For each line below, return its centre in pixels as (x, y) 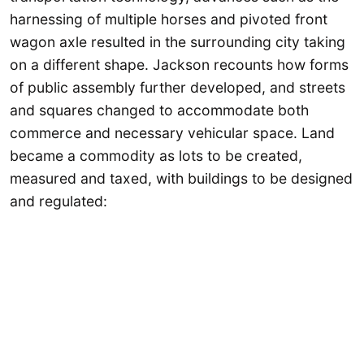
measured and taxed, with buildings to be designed (181, 178)
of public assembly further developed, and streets (178, 87)
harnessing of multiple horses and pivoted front (169, 19)
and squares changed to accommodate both (159, 110)
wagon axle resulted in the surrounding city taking (178, 41)
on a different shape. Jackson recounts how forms (179, 64)
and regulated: (58, 201)
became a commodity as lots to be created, (156, 155)
